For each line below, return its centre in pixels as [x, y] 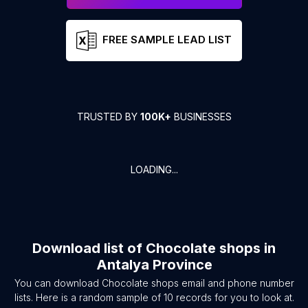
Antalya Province [154, 265]
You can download [58, 283]
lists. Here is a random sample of [89, 297]
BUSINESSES [201, 117]
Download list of [89, 248]
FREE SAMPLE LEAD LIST [167, 40]
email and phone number [236, 283]
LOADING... [154, 169]
